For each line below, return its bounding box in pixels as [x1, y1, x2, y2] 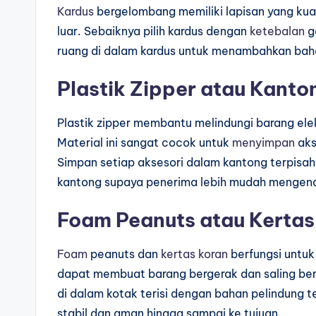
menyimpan [232, 135, 295, 150]
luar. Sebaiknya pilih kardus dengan [57, 24, 250, 39]
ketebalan [250, 24, 305, 39]
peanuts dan [87, 247, 161, 262]
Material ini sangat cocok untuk [57, 135, 232, 150]
